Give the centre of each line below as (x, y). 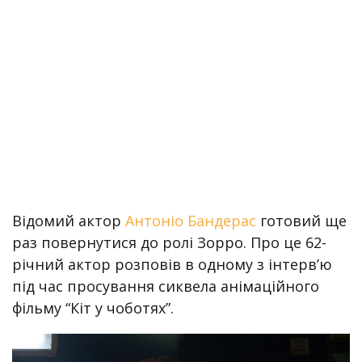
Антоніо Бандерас (191, 221)
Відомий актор (69, 221)
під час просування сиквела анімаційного (166, 286)
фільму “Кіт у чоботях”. (93, 308)
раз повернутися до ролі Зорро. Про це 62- (169, 242)
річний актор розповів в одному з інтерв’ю (172, 264)
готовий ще (301, 221)
